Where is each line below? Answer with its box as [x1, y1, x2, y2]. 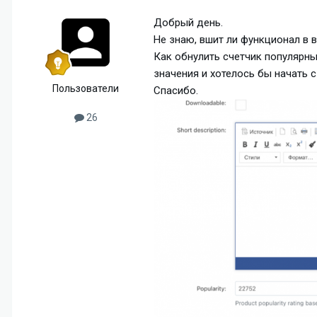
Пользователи [52, 82, 119, 94]
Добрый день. [154, 16, 223, 29]
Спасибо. [154, 83, 201, 97]
